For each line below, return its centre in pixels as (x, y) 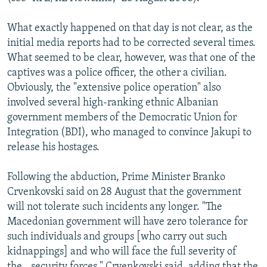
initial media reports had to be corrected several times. (131, 43)
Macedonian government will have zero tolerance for (127, 222)
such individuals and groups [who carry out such (117, 237)
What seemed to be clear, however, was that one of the (131, 58)
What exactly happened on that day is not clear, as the (130, 28)
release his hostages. (53, 147)
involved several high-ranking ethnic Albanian (113, 103)
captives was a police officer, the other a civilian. (117, 73)
